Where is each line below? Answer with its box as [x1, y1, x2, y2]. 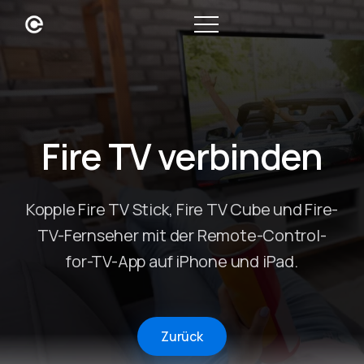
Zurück [160, 327, 204, 345]
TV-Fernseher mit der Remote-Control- [37, 224, 327, 247]
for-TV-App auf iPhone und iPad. [66, 250, 298, 273]
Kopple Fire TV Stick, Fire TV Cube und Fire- [25, 198, 339, 221]
